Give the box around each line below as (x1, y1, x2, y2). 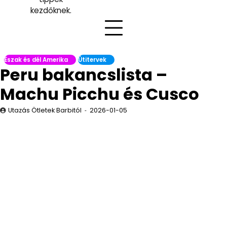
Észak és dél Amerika (4, 56, 68, 64)
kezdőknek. (30, 5, 71, 16)
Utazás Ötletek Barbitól (8, 106, 82, 115)
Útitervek (78, 56, 106, 64)
